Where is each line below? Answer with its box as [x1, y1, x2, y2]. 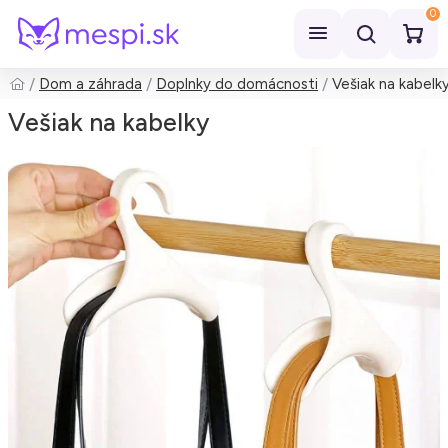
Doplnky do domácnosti [156, 75, 318, 93]
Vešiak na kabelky [8, 107, 210, 137]
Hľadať [26, 87, 71, 106]
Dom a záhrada [39, 75, 142, 93]
